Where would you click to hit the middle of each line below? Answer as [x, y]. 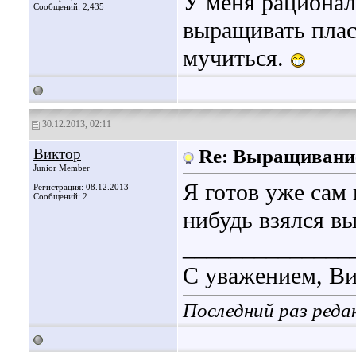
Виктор [57, 154]
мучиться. [236, 58]
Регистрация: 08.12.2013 [81, 187]
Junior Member [62, 168]
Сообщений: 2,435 [69, 6]
